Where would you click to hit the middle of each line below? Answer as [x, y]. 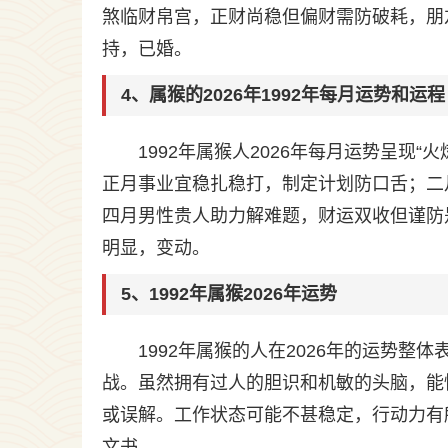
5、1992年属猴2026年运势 [229, 294]
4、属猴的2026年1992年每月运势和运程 [283, 95]
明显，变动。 [156, 248]
